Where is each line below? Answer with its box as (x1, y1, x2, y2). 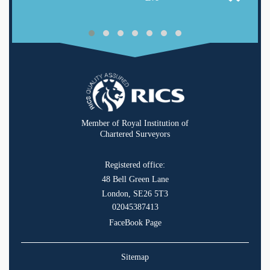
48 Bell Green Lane (101, 175, 169, 184)
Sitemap (121, 253, 149, 262)
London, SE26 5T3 (102, 189, 168, 199)
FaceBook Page (108, 218, 162, 228)
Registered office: (105, 160, 165, 170)
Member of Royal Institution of (81, 119, 189, 128)
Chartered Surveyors (100, 130, 170, 139)
